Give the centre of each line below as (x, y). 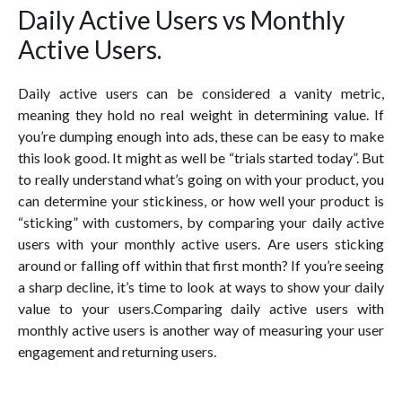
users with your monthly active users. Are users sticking (201, 243)
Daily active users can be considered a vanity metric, (201, 92)
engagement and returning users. (117, 351)
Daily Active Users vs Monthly (181, 19)
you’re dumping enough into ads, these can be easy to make (201, 135)
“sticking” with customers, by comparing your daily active (201, 222)
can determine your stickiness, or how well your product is (201, 200)
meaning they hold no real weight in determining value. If (201, 114)
